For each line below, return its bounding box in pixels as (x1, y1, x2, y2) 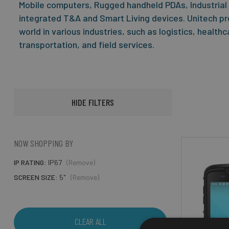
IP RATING (13, 158, 44, 167)
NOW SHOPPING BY (13, 138, 73, 149)
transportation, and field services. (18, 39, 156, 50)
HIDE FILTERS (72, 97, 114, 108)
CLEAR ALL (74, 216, 106, 227)
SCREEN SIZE (13, 173, 55, 181)
